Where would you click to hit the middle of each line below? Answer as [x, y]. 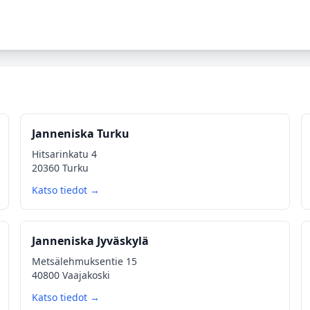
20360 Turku [61, 168]
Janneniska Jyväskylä [91, 241]
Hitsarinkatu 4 [65, 154]
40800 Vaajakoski [71, 275]
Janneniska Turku [81, 134]
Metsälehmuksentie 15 [85, 261]
